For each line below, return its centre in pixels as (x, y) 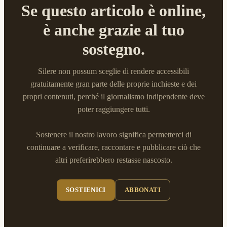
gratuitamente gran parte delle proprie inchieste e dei (113, 84)
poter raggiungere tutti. (113, 109)
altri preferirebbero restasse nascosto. (113, 160)
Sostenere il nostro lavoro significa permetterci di (113, 135)
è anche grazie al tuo (113, 30)
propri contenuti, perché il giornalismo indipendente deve (113, 97)
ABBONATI (143, 190)
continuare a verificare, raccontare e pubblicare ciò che (113, 147)
